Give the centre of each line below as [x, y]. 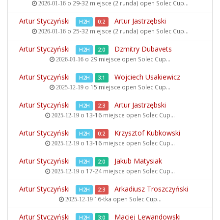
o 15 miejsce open [111, 87]
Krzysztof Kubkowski [147, 133]
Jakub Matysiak [138, 161]
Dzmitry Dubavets [143, 49]
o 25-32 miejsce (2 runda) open [111, 31]
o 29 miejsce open [111, 59]
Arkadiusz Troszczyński [151, 189]
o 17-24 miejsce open [111, 171]
